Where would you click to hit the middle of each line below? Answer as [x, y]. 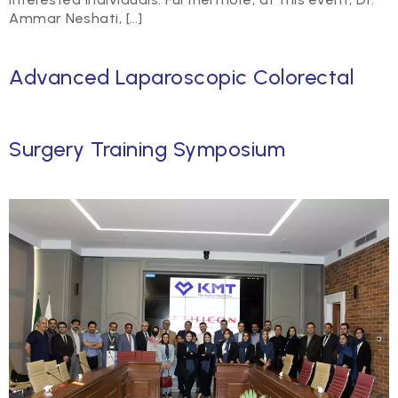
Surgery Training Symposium [147, 148]
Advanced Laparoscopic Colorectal [181, 76]
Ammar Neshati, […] [76, 19]
